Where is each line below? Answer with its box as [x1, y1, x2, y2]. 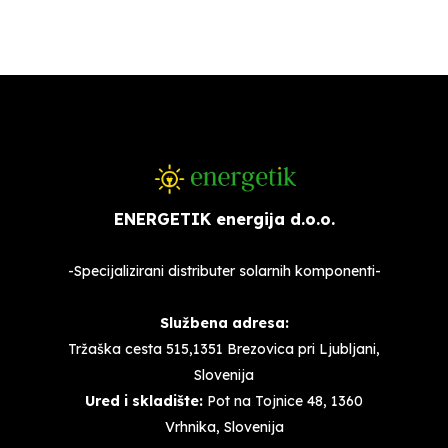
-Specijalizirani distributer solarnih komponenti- [67, 262, 381, 281]
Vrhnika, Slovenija [164, 418, 284, 437]
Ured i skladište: [85, 392, 203, 411]
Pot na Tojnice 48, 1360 [203, 392, 363, 411]
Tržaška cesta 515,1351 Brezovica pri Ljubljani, [68, 340, 380, 359]
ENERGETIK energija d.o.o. [113, 209, 335, 230]
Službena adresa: [159, 314, 289, 333]
